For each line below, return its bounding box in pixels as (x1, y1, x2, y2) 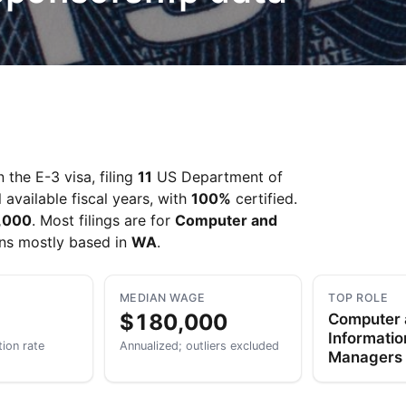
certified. (231, 189, 297, 208)
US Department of (152, 168, 283, 186)
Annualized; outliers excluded (119, 339, 279, 353)
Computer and (175, 211, 277, 229)
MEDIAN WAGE (119, 291, 206, 304)
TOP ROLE (328, 291, 389, 304)
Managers (328, 348, 403, 366)
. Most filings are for (32, 211, 175, 229)
